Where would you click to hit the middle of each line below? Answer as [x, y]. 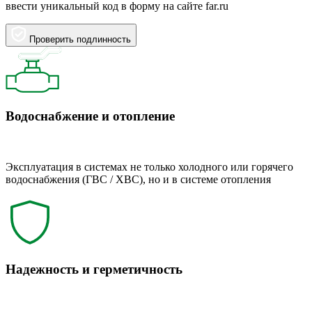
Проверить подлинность [80, 40]
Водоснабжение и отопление [90, 116]
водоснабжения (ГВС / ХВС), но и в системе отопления [138, 179]
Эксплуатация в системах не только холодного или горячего [149, 166]
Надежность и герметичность [94, 270]
